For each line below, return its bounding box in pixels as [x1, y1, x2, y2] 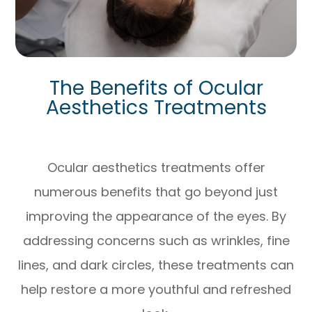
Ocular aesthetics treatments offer [47, 159, 265, 177]
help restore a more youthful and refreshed [21, 281, 291, 299]
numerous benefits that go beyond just [34, 183, 278, 201]
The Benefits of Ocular [49, 74, 263, 102]
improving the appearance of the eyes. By [26, 208, 286, 226]
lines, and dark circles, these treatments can [18, 256, 294, 274]
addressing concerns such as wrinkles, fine [22, 232, 290, 250]
